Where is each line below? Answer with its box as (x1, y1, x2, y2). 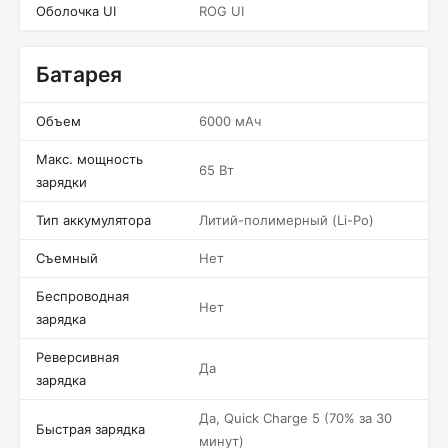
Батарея (36, 62, 122, 87)
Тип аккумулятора (36, 212, 151, 228)
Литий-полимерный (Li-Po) (199, 212, 374, 228)
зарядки (36, 174, 87, 190)
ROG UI (199, 3, 244, 19)
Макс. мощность (36, 151, 143, 167)
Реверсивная (36, 349, 119, 365)
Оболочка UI (36, 3, 116, 19)
